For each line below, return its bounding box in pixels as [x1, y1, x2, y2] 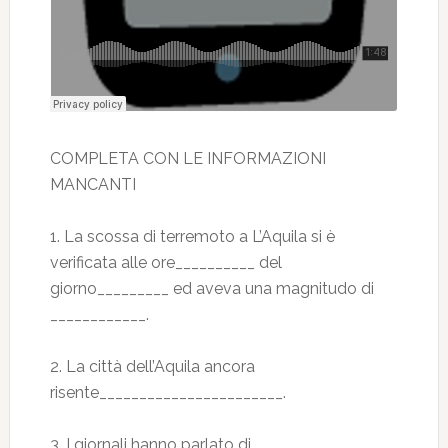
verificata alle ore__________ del [49, 253, 282, 272]
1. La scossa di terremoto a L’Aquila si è [49, 227, 335, 246]
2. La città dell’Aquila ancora [49, 357, 255, 376]
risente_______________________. [49, 383, 286, 402]
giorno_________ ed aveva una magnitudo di [49, 279, 374, 298]
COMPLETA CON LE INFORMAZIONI [49, 149, 326, 168]
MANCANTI [49, 175, 136, 194]
